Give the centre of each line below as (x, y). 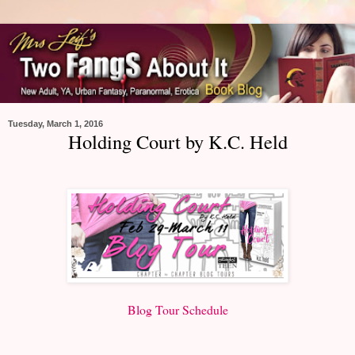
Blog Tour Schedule (177, 310)
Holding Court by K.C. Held (177, 141)
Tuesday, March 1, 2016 (55, 123)
